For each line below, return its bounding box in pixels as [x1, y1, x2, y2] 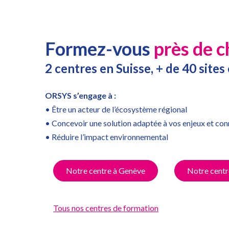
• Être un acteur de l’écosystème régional [45, 104, 187, 114]
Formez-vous [45, 37, 154, 60]
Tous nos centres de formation [53, 203, 158, 213]
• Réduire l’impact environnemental [45, 132, 168, 142]
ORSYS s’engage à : [45, 90, 116, 100]
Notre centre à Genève [66, 166, 145, 175]
